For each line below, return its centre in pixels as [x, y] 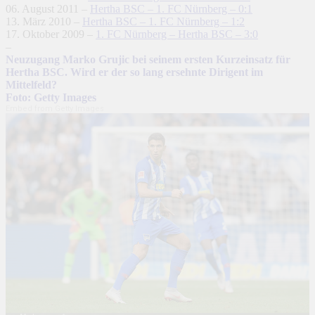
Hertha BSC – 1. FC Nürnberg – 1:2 [163, 22]
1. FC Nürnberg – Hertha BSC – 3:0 [177, 34]
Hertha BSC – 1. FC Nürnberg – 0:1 [171, 9]
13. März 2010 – [44, 22]
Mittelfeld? [31, 85]
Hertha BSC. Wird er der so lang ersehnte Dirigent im [134, 72]
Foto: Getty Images [51, 98]
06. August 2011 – [48, 9]
